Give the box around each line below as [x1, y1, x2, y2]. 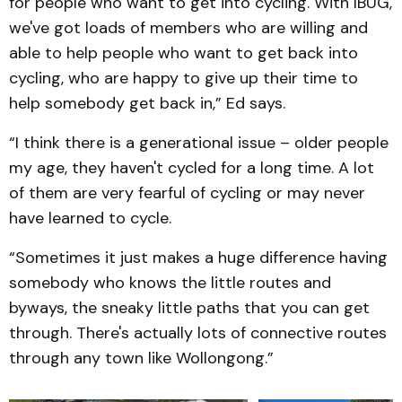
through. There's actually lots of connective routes [9, 322, 387, 344]
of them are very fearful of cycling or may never [9, 182, 365, 204]
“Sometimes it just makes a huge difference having [9, 247, 388, 268]
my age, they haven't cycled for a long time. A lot [9, 157, 374, 179]
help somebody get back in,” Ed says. [9, 92, 285, 114]
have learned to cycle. [9, 207, 171, 229]
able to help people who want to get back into [9, 42, 358, 64]
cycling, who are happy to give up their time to [9, 67, 358, 89]
